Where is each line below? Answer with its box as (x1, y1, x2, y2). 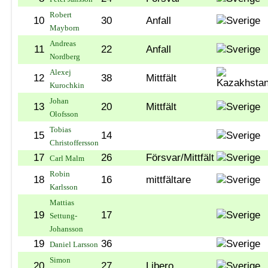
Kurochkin (50, 80, 84, 90)
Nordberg (50, 51, 80, 61)
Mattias (50, 197, 74, 207)
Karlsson (50, 182, 78, 191)
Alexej (50, 67, 71, 77)
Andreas (50, 38, 76, 48)
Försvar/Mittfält (146, 151, 214, 163)
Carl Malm (50, 153, 84, 163)
